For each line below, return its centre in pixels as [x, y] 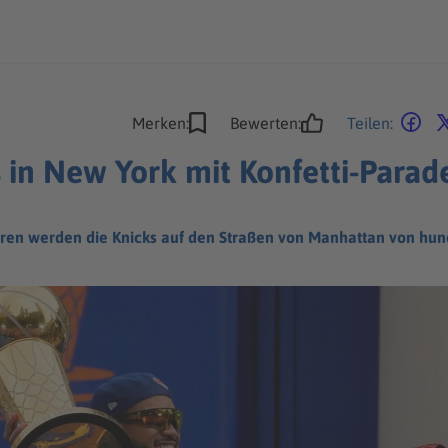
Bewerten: [265, 123]
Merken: [160, 123]
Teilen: [370, 123]
